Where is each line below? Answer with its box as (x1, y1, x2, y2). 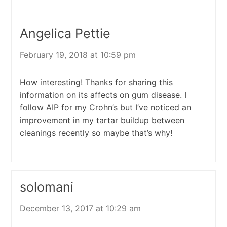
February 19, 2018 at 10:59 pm (19, 50, 136, 60)
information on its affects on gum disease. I (19, 90, 186, 100)
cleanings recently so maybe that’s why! (19, 128, 172, 138)
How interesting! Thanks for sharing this (19, 77, 173, 88)
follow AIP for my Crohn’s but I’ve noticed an (19, 102, 191, 113)
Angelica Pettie (19, 26, 110, 42)
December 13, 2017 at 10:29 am (19, 203, 141, 214)
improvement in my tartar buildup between (19, 115, 184, 126)
